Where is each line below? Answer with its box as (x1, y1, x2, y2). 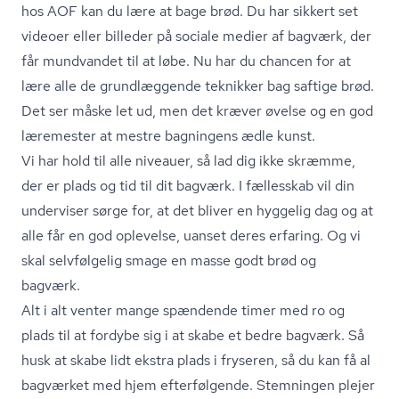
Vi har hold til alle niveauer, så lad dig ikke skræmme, (21, 151, 355, 170)
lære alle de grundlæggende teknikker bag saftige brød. (21, 76, 374, 95)
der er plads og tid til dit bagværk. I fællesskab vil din (21, 175, 354, 195)
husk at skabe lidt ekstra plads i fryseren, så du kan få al (21, 350, 370, 370)
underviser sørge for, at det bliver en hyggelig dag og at (21, 200, 373, 220)
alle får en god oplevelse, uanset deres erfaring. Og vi (21, 225, 361, 245)
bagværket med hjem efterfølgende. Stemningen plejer (21, 375, 375, 395)
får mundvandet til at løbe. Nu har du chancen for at (21, 51, 351, 70)
